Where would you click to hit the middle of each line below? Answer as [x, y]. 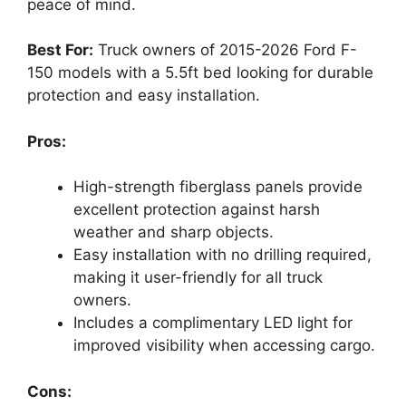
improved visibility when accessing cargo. [224, 346]
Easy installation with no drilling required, [222, 255]
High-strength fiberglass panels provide [218, 187]
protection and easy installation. [144, 96]
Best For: [60, 50]
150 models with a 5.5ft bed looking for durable [200, 73]
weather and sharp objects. [174, 232]
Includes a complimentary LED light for [213, 323]
